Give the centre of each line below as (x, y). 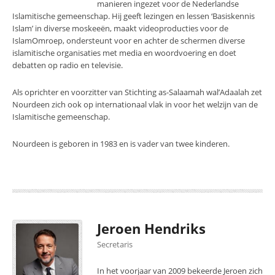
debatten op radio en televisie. (68, 65)
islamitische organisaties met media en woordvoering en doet (124, 53)
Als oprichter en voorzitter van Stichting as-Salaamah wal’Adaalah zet (137, 92)
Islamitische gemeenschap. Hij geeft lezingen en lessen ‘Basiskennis (134, 16)
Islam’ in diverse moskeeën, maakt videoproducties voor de (120, 28)
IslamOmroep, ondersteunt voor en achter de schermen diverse (129, 41)
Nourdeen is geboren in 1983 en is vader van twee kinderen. (121, 144)
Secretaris (115, 244)
